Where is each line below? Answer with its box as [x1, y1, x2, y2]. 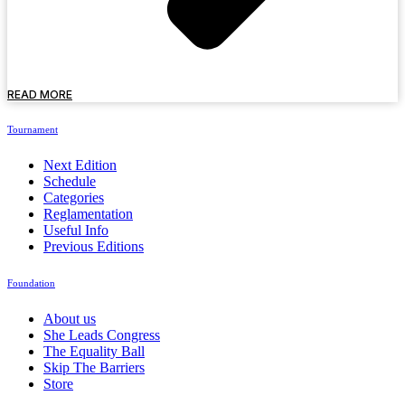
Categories [43, 190, 104, 206]
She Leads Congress [43, 327, 160, 344]
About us [43, 311, 96, 327]
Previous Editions [43, 239, 144, 255]
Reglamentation [43, 206, 133, 222]
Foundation [7, 278, 55, 289]
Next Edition [43, 157, 117, 174]
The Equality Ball [43, 344, 145, 360]
